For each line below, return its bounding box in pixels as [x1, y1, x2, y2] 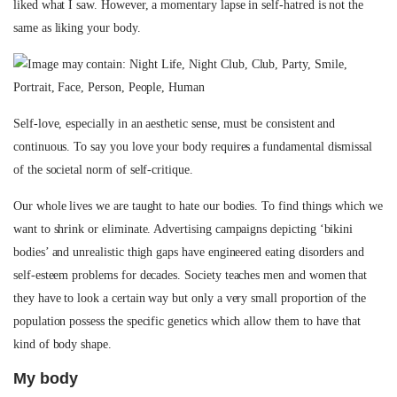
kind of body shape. [13, 338, 112, 351]
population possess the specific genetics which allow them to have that [13, 315, 362, 328]
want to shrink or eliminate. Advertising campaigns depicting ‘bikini [13, 222, 354, 236]
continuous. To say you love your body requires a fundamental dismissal [13, 140, 373, 153]
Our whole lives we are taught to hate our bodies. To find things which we [13, 199, 383, 213]
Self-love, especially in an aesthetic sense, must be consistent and [13, 117, 336, 130]
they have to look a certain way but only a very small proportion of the [13, 292, 367, 305]
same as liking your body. [13, 21, 141, 35]
